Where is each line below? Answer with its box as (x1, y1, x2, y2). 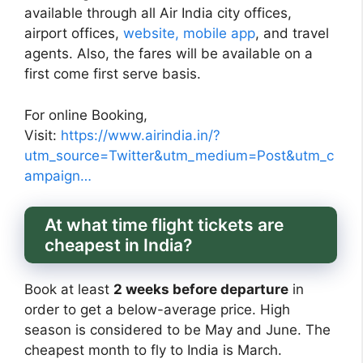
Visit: (24, 126, 61, 143)
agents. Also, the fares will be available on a (24, 45, 313, 62)
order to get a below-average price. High (24, 301, 290, 318)
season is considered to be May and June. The (24, 322, 331, 339)
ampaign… (24, 167, 92, 184)
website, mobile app (123, 25, 255, 42)
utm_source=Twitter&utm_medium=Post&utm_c (24, 147, 334, 164)
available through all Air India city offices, (24, 5, 292, 22)
